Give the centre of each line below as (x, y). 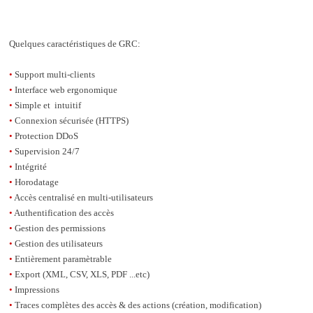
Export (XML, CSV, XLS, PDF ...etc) (82, 274)
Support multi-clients (55, 74)
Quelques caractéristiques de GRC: (75, 44)
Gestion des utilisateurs (59, 243)
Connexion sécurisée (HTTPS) (72, 121)
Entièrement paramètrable (63, 259)
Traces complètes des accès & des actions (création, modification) (138, 305)
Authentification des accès (64, 213)
